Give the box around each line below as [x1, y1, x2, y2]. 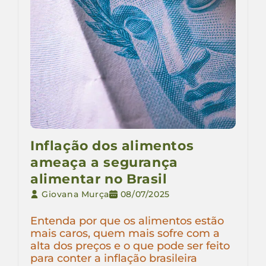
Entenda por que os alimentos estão [30, 214, 224, 227]
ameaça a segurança [30, 154, 178, 171]
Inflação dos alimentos [30, 138, 194, 154]
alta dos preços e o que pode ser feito [30, 239, 230, 252]
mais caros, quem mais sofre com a [30, 227, 220, 240]
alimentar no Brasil [30, 171, 167, 188]
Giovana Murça [42, 189, 109, 200]
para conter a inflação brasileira [30, 252, 197, 265]
